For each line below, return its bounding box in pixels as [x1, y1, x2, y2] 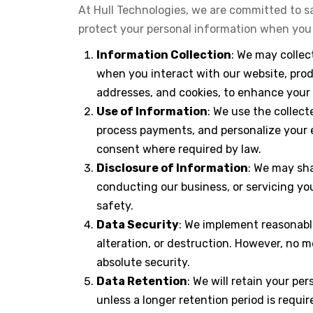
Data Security [96, 218, 179, 231]
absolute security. [96, 256, 190, 269]
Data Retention [96, 275, 187, 288]
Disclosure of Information [96, 161, 248, 175]
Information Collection [96, 48, 231, 61]
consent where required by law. [96, 143, 261, 156]
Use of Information [96, 105, 208, 118]
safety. [96, 199, 133, 212]
